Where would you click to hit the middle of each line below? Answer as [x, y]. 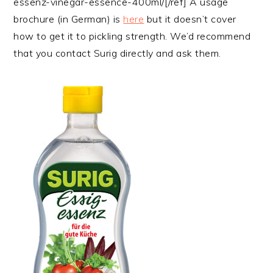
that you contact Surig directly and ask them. [117, 53]
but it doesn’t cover [190, 19]
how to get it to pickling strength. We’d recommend [132, 36]
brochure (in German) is [69, 19]
